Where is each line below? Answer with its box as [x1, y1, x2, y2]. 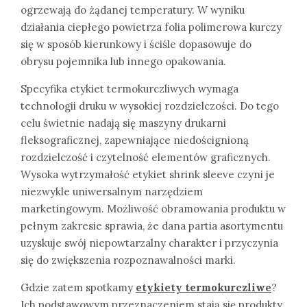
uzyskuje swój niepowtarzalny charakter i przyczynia [21, 236, 278, 249]
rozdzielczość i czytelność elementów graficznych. [21, 150, 271, 164]
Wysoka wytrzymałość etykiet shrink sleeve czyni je [21, 167, 275, 181]
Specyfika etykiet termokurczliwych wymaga [21, 82, 238, 95]
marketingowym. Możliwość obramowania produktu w [21, 201, 286, 215]
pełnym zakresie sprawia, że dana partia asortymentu [21, 219, 283, 232]
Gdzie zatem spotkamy [21, 280, 136, 294]
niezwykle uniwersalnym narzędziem [21, 184, 203, 198]
